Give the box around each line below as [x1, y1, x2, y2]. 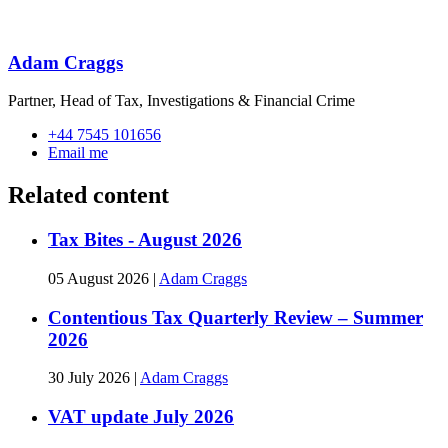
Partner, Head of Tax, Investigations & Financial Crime [8, 92, 355, 110]
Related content [8, 182, 169, 209]
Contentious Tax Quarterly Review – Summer [48, 306, 423, 328]
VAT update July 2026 [48, 406, 234, 428]
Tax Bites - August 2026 [48, 229, 242, 251]
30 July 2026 [48, 369, 134, 387]
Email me [48, 144, 108, 162]
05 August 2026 [48, 269, 153, 287]
